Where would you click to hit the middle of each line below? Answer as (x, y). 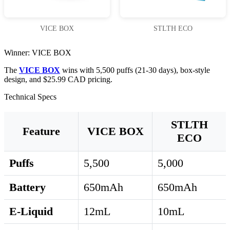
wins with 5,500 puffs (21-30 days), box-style (135, 70)
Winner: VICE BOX (38, 53)
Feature (41, 131)
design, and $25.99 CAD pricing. (58, 80)
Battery (27, 187)
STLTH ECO (173, 29)
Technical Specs (30, 97)
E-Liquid (31, 212)
